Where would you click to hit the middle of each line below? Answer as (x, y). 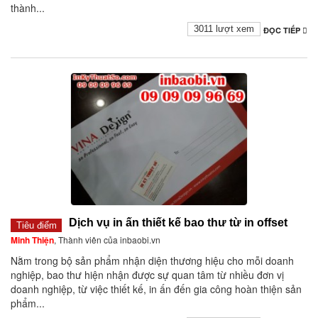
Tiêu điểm (36, 225)
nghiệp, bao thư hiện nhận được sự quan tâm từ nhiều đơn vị (147, 275)
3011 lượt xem (224, 29)
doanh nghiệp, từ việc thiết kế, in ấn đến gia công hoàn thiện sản (156, 289)
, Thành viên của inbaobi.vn (107, 240)
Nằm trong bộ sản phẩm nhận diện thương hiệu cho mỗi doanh (152, 261)
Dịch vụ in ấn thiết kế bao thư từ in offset (178, 223)
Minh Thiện (32, 240)
